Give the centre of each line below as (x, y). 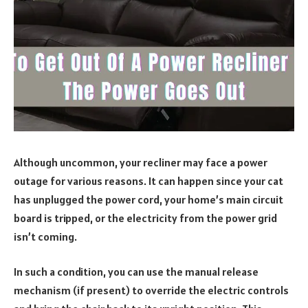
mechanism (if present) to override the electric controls (151, 290)
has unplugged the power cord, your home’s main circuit (148, 199)
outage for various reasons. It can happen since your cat (148, 180)
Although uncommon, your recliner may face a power (141, 162)
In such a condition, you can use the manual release (136, 272)
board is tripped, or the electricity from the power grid (145, 218)
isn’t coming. (46, 236)
